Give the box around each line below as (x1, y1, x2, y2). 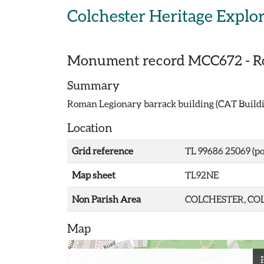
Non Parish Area (72, 193, 141, 204)
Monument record (67, 51, 188, 68)
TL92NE (185, 169, 219, 180)
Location (67, 120, 113, 134)
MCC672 (188, 51, 242, 68)
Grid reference (72, 145, 133, 156)
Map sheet (72, 169, 115, 180)
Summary (67, 78, 120, 92)
